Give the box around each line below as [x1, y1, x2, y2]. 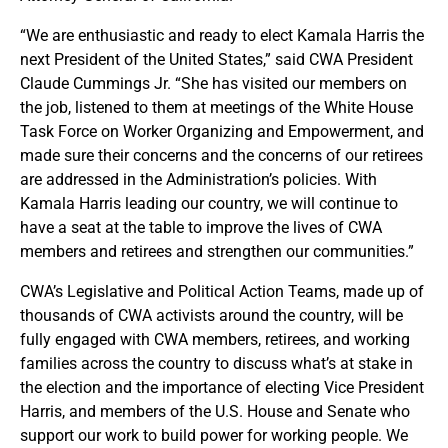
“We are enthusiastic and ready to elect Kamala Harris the [20, 26, 424, 45]
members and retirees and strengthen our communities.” [20, 242, 414, 261]
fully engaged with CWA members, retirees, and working [20, 330, 410, 349]
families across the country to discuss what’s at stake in [20, 354, 413, 373]
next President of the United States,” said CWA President [20, 50, 413, 69]
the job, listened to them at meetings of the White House [20, 98, 413, 117]
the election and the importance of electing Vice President [20, 378, 424, 397]
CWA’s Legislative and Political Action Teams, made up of [20, 282, 424, 301]
